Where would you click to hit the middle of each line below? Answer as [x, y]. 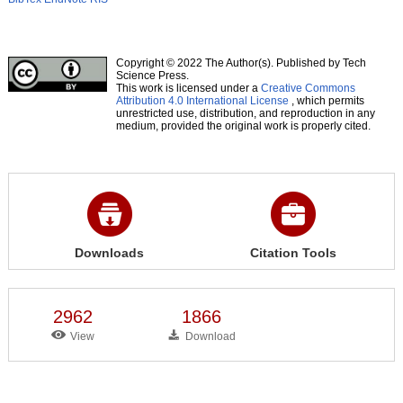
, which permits [326, 100]
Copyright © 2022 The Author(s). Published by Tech [241, 63]
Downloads [110, 252]
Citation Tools [293, 252]
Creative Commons [308, 88]
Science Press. [152, 75]
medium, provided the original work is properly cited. [243, 125]
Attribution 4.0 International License [202, 100]
